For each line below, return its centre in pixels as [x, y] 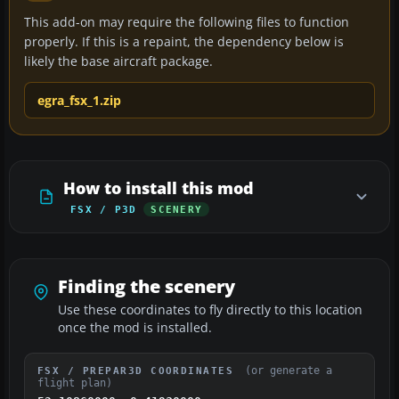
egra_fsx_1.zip [79, 100]
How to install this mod [159, 187]
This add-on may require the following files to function [187, 21]
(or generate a [288, 370]
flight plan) [75, 383]
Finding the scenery [147, 286]
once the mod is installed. [135, 327]
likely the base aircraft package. [118, 61]
